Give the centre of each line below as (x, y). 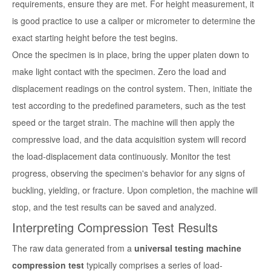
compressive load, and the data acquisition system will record (129, 139)
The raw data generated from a (73, 248)
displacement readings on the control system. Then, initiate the (132, 89)
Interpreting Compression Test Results (115, 227)
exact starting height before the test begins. (95, 38)
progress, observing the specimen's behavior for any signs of (129, 173)
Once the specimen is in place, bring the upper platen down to (131, 55)
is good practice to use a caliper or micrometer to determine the (134, 21)
